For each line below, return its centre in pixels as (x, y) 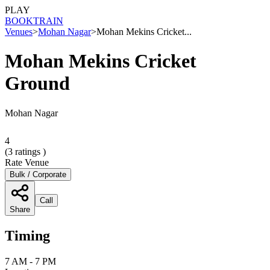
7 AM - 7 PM (30, 261)
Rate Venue (27, 162)
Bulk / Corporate (38, 174)
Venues (19, 32)
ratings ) (29, 151)
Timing (27, 235)
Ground (37, 83)
